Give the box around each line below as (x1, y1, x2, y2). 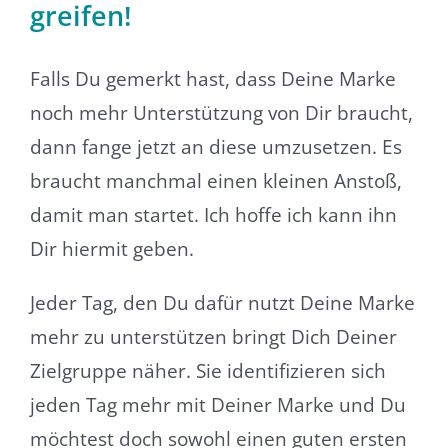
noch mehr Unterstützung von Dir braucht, (29, 99, 413, 126)
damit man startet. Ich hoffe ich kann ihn (29, 201, 397, 228)
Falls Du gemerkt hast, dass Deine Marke (29, 65, 396, 92)
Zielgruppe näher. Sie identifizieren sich (29, 357, 386, 384)
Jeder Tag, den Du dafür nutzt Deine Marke (29, 289, 415, 316)
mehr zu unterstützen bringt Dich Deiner (29, 323, 397, 350)
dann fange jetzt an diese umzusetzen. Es (29, 133, 402, 160)
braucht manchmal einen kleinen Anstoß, (29, 167, 402, 194)
